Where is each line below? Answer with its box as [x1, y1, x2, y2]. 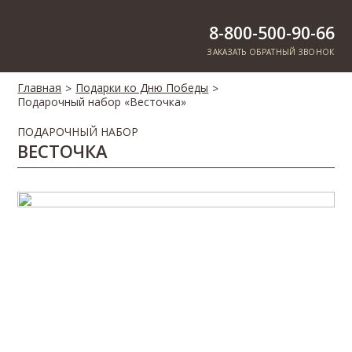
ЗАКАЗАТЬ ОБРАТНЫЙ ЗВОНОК [207, 46, 335, 57]
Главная [17, 80, 62, 95]
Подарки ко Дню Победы [75, 80, 209, 95]
